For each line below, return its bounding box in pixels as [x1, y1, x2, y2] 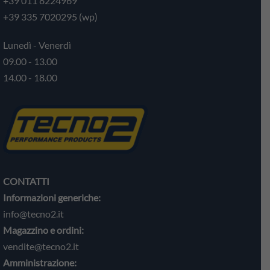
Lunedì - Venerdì [3, 39, 71, 51]
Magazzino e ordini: [3, 224, 84, 236]
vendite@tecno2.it [3, 240, 79, 252]
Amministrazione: [3, 256, 77, 268]
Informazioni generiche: [3, 191, 101, 203]
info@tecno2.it [3, 207, 64, 219]
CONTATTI [3, 175, 49, 187]
